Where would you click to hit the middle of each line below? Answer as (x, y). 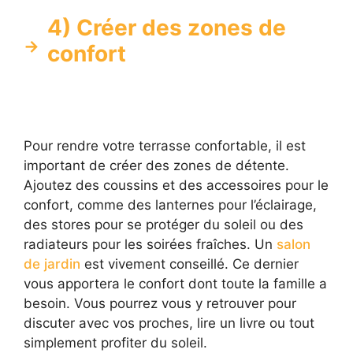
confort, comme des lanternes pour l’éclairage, (170, 204)
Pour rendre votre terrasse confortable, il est (165, 145)
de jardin (54, 264)
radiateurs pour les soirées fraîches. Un (150, 244)
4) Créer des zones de (167, 28)
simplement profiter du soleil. (115, 342)
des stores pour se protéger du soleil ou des (163, 224)
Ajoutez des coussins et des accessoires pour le (176, 185)
